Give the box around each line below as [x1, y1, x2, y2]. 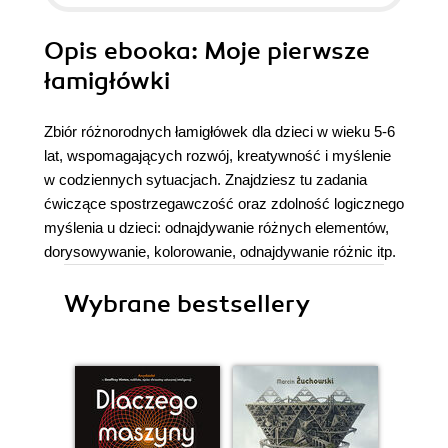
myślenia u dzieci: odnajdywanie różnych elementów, [44, 219, 389, 236]
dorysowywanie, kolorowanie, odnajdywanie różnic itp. [44, 243, 396, 260]
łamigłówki [44, 66, 170, 96]
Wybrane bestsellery [64, 289, 310, 319]
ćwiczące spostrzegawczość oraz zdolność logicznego [44, 195, 404, 212]
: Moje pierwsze [191, 36, 370, 66]
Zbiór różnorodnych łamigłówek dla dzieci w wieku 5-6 [44, 123, 395, 140]
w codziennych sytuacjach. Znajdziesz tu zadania [44, 171, 367, 188]
